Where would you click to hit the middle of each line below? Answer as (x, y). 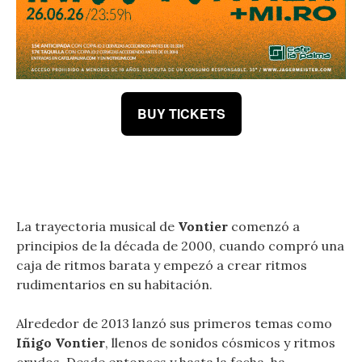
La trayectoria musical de (97, 226)
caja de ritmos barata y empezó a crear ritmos (162, 265)
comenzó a (265, 226)
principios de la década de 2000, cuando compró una (180, 245)
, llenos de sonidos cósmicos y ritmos (220, 342)
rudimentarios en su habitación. (116, 284)
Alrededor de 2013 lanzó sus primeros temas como (174, 323)
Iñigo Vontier (61, 342)
